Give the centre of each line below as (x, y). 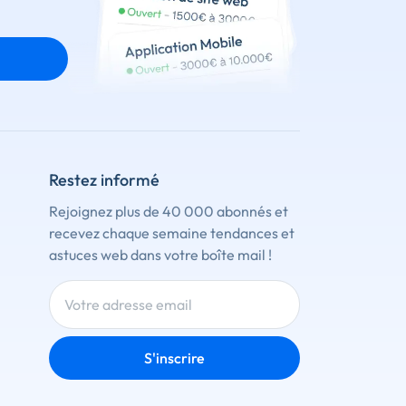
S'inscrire (174, 358)
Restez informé (104, 180)
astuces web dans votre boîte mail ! (160, 255)
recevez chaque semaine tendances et (171, 233)
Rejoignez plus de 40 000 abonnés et (168, 212)
